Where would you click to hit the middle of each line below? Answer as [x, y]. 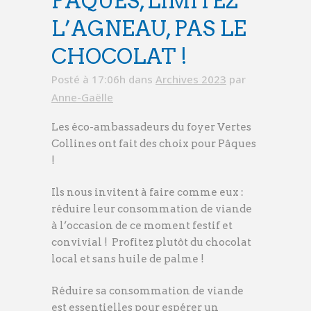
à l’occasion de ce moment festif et [142, 225]
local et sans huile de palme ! [128, 259]
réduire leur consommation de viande [152, 209]
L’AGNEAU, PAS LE [149, 28]
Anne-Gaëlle [82, 97]
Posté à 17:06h [89, 79]
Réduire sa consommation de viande [148, 291]
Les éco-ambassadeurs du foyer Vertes [151, 127]
